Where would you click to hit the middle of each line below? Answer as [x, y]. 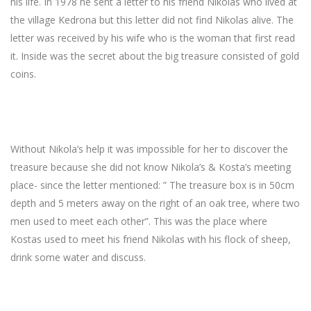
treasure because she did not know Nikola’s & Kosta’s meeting [151, 167]
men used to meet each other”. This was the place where [139, 221]
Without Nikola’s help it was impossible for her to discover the [149, 149]
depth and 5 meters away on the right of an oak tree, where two [155, 203]
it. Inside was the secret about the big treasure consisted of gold [155, 56]
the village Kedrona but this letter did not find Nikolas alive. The [152, 20]
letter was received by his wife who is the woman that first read [153, 38]
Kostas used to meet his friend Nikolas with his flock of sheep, [151, 239]
